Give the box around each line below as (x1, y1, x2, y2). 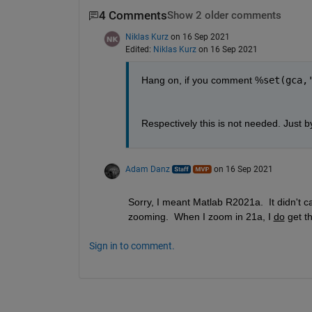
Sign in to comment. (88, 240, 175, 251)
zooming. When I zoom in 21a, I (127, 210, 274, 222)
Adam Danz (125, 164, 170, 174)
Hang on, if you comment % (141, 74, 263, 86)
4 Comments (98, 9, 167, 23)
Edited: (125, 44, 153, 54)
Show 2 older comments (166, 10, 281, 22)
